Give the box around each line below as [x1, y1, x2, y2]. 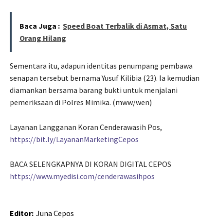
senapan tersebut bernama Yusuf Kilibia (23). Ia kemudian [10, 73, 200, 83]
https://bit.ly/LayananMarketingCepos [10, 134, 139, 145]
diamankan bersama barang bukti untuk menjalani [10, 85, 178, 95]
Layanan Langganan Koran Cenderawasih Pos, [10, 122, 162, 132]
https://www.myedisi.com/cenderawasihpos [10, 171, 155, 182]
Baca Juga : [19, 21, 60, 31]
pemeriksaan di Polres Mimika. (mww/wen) [10, 97, 152, 108]
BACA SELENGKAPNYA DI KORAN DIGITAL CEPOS [10, 159, 173, 169]
